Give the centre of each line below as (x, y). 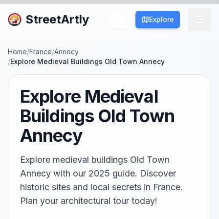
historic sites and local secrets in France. (101, 187)
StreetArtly (57, 19)
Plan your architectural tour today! (89, 201)
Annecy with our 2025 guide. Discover (98, 173)
